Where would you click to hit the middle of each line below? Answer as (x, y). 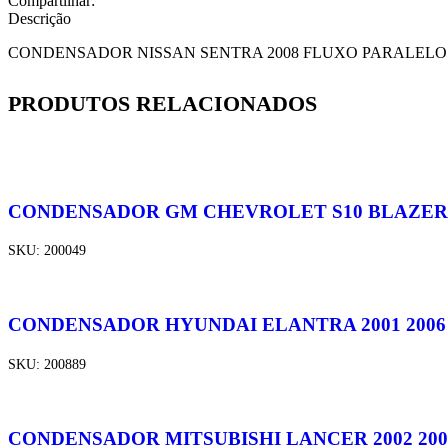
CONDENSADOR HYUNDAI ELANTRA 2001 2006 (227, 325)
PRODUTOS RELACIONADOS (162, 103)
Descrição (39, 18)
